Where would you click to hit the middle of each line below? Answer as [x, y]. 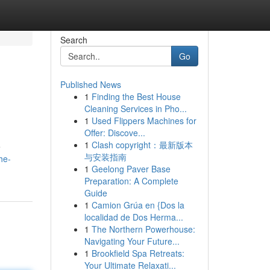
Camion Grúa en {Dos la [138, 205]
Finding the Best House [136, 96]
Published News [90, 84]
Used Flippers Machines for [144, 121]
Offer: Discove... [115, 133]
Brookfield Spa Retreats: [138, 253]
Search [74, 40]
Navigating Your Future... [132, 241]
